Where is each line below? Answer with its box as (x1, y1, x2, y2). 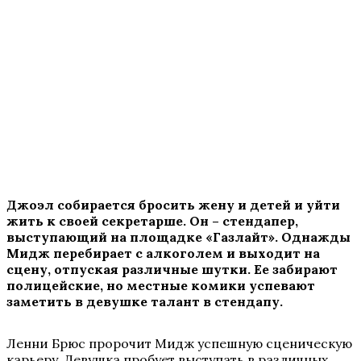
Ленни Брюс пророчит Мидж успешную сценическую (6, 334, 352, 351)
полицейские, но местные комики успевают (6, 276, 315, 293)
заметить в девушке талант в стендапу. (6, 293, 283, 309)
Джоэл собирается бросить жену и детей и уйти (6, 196, 340, 213)
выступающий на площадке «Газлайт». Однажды (6, 228, 351, 245)
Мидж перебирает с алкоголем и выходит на (6, 244, 320, 261)
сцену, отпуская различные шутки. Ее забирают (6, 260, 338, 277)
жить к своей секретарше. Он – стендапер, (6, 212, 298, 229)
